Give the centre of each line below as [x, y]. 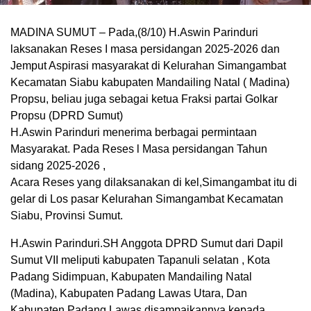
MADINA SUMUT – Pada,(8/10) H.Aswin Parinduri [134, 33]
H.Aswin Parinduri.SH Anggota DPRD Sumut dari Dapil [147, 244]
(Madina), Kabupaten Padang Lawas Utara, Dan [129, 294]
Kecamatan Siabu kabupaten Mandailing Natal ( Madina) [150, 83]
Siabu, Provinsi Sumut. [67, 216]
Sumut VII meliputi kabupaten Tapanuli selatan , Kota [140, 260]
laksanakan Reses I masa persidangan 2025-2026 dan [145, 49]
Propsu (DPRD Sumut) [67, 116]
